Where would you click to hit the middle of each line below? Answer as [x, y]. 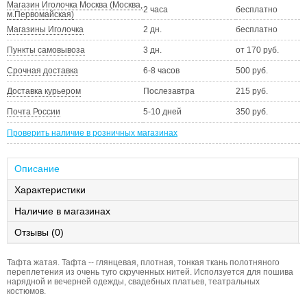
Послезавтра [169, 91]
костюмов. [26, 291]
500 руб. [252, 70]
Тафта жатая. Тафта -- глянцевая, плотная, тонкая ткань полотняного [143, 262]
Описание [37, 168]
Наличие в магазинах [62, 211]
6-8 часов [161, 70]
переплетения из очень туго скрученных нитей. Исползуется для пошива [150, 272]
